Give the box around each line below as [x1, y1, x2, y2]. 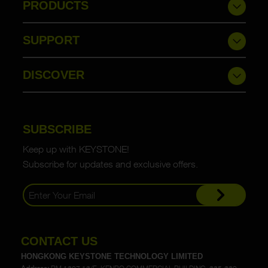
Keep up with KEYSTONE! [22, 142, 129, 155]
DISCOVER [22, 68, 84, 81]
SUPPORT [22, 33, 80, 47]
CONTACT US [21, 234, 98, 248]
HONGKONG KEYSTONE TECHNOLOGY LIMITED [21, 251, 203, 261]
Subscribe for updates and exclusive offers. [22, 157, 198, 170]
